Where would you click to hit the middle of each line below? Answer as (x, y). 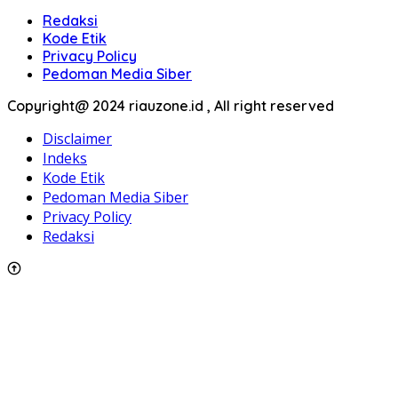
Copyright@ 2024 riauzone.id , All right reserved (171, 105)
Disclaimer (77, 138)
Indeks (65, 158)
